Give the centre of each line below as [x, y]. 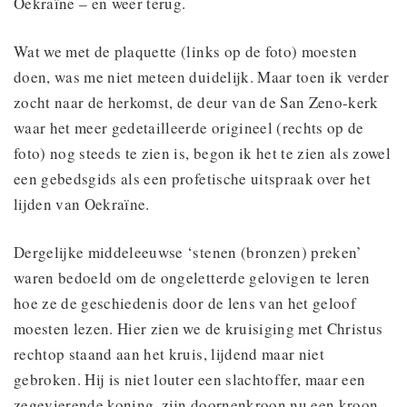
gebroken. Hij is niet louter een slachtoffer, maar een [190, 379]
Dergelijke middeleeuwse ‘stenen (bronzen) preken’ [188, 252]
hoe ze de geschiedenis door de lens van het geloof [185, 303]
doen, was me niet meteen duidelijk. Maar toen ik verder [202, 76]
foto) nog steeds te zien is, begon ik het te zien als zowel [203, 153]
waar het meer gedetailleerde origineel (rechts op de [189, 127]
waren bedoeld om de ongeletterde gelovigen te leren [192, 277]
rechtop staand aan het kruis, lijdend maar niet [169, 353]
